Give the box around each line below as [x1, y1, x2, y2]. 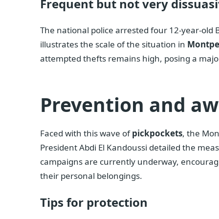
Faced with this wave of [40, 128, 132, 139]
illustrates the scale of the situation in [40, 39, 187, 50]
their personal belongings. [40, 170, 142, 182]
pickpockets [132, 128, 182, 139]
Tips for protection [40, 194, 148, 211]
